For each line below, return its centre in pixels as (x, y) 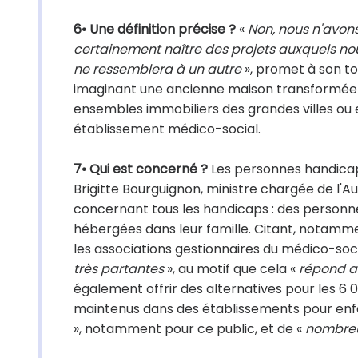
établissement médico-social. (167, 129)
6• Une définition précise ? (155, 29)
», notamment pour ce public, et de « (189, 329)
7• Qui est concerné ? (141, 169)
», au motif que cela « (231, 269)
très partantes (119, 269)
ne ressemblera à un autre (157, 69)
